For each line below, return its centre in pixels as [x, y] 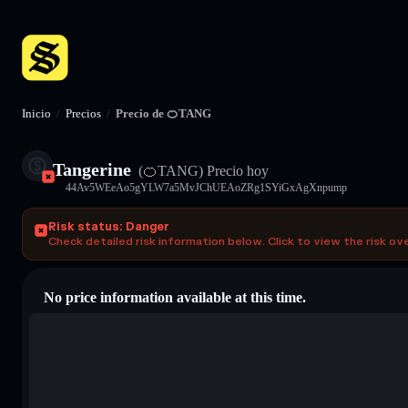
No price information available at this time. [175, 297]
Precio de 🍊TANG [163, 113]
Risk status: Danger [109, 226]
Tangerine [92, 169]
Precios [83, 113]
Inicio [36, 113]
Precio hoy [236, 170]
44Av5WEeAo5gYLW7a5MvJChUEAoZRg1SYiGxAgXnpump [206, 187]
